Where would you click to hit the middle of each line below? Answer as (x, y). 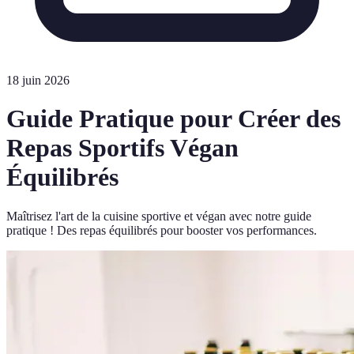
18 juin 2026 (38, 80)
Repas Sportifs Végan (122, 148)
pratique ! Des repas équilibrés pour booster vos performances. (162, 230)
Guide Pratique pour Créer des (173, 119)
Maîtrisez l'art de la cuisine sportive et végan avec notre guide (159, 216)
